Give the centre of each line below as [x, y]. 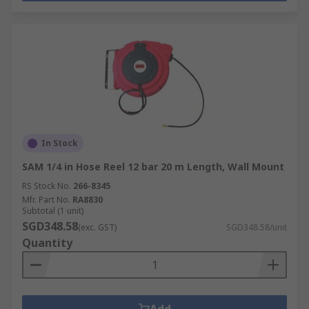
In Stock [60, 143]
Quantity [47, 243]
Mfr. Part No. [46, 200]
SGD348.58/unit [257, 227]
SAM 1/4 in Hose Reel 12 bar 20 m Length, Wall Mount [153, 167]
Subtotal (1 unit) [53, 211]
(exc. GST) [97, 227]
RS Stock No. [47, 186]
